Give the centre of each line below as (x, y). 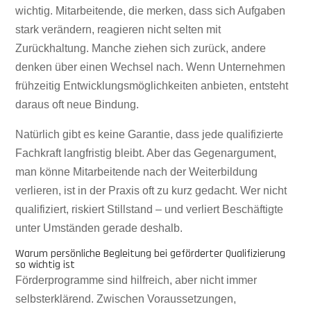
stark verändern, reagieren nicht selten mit (118, 30)
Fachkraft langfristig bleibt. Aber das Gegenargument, (146, 153)
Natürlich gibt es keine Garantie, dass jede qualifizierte (150, 134)
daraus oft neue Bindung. (77, 104)
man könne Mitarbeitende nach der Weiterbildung (137, 172)
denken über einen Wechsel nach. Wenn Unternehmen (151, 67)
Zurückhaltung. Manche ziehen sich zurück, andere (141, 48)
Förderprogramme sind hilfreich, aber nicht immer (136, 280)
